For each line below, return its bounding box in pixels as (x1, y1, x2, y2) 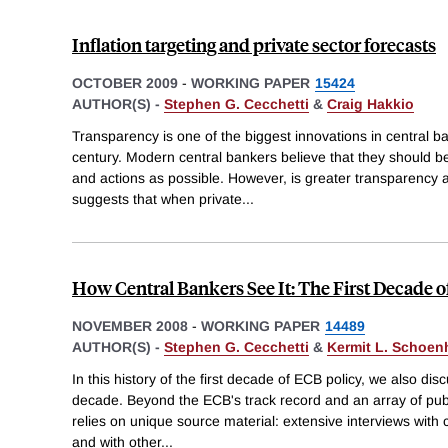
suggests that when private (72, 190, 242, 207)
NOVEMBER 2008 (72, 317, 188, 334)
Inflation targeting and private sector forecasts (72, 32, 436, 58)
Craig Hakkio (327, 96, 414, 113)
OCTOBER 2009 (72, 75, 178, 92)
